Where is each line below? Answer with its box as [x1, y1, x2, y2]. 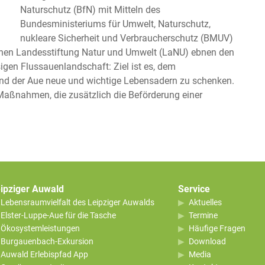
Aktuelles [189, 197, 222, 207]
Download [189, 236, 226, 246]
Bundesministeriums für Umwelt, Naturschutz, [20, 18, 211, 30]
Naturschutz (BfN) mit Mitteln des [20, 4, 160, 15]
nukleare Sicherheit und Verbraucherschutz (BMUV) [20, 32, 233, 44]
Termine [189, 210, 218, 220]
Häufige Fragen [189, 223, 245, 233]
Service [178, 183, 210, 195]
